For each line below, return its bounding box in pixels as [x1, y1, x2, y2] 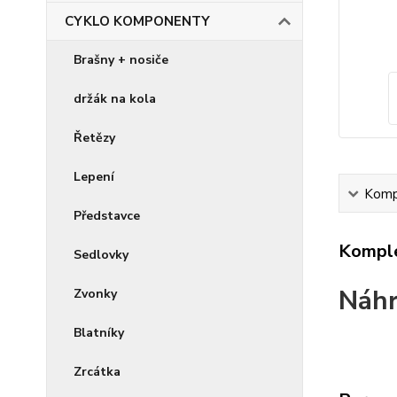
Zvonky [74, 285, 117, 302]
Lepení [74, 168, 114, 185]
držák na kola [74, 90, 156, 107]
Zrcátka [74, 363, 121, 380]
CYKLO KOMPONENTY [65, 12, 210, 30]
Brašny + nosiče [74, 51, 168, 68]
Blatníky [74, 324, 124, 341]
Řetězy [74, 129, 115, 146]
